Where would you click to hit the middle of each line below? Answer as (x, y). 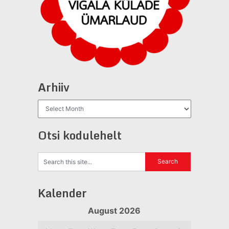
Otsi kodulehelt (79, 135)
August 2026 (114, 210)
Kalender (62, 193)
